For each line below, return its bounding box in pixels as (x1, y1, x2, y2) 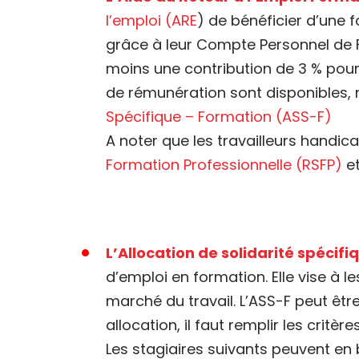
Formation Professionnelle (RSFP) (106, 155, 342, 175)
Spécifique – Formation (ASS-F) (106, 107, 332, 127)
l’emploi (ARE (106, 10, 197, 30)
